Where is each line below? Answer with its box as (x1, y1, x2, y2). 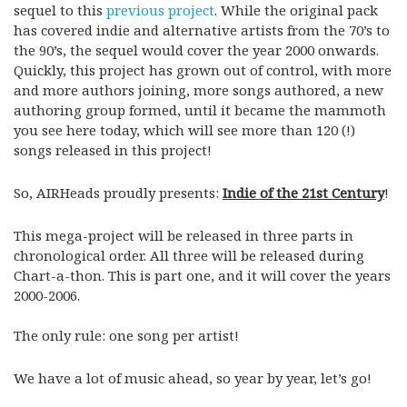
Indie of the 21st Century (223, 183, 384, 202)
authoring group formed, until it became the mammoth (14, 100, 386, 119)
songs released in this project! (14, 140, 212, 159)
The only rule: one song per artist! (14, 325, 239, 344)
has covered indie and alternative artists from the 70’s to (14, 20, 390, 39)
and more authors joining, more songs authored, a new (14, 80, 383, 99)
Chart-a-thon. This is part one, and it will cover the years (14, 265, 391, 284)
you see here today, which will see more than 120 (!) (14, 120, 355, 139)
